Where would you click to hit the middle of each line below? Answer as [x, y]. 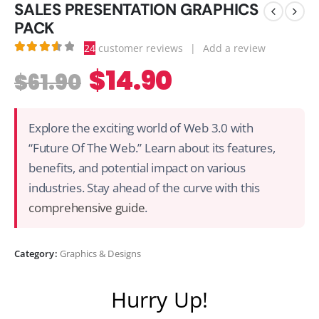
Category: [37, 253]
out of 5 [73, 62]
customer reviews [139, 48]
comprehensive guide [87, 207]
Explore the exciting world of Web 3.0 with [141, 127]
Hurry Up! [159, 299]
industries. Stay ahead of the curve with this [144, 187]
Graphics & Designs [100, 253]
